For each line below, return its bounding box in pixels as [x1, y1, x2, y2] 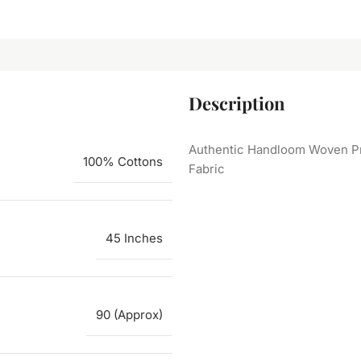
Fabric [189, 160, 225, 176]
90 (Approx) [96, 306, 163, 322]
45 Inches [106, 230, 163, 246]
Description [189, 90, 285, 115]
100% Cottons [83, 153, 163, 169]
